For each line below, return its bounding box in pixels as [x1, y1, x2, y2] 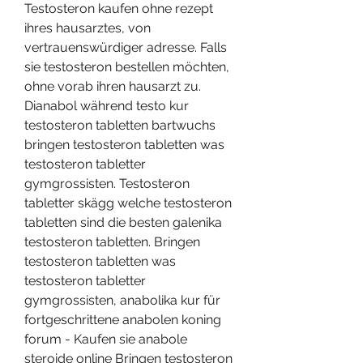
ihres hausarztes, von [24, 19, 151, 36]
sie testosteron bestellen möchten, [24, 58, 229, 75]
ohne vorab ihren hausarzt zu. [24, 78, 201, 94]
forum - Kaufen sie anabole [24, 331, 187, 347]
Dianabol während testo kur [24, 97, 189, 113]
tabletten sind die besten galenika [24, 214, 222, 230]
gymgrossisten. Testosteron [24, 175, 190, 191]
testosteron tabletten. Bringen [24, 233, 200, 250]
